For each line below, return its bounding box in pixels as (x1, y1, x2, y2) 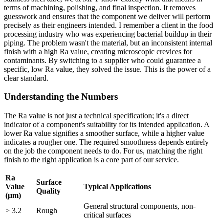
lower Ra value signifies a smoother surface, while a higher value (4, 129, 204, 138)
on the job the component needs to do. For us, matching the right (4, 147, 202, 155)
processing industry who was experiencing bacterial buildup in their (4, 29, 212, 38)
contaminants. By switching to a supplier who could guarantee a (4, 56, 201, 65)
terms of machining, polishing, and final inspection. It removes (4, 3, 196, 12)
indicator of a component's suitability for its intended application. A (4, 120, 209, 129)
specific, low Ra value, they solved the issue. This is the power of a (4, 65, 211, 73)
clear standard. (4, 73, 48, 82)
